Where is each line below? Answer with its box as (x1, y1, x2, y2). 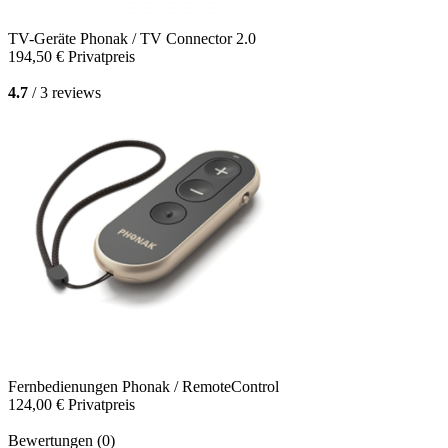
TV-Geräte (8, 30, 80, 48)
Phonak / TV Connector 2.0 (80, 30, 256, 48)
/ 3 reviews (28, 84, 101, 102)
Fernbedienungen (8, 378, 122, 396)
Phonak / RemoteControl (122, 378, 279, 396)
